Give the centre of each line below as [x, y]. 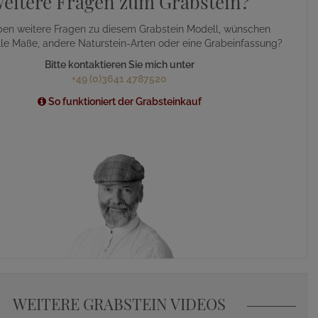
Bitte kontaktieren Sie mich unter [119, 65]
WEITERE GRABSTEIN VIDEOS [119, 303]
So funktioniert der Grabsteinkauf [124, 101]
